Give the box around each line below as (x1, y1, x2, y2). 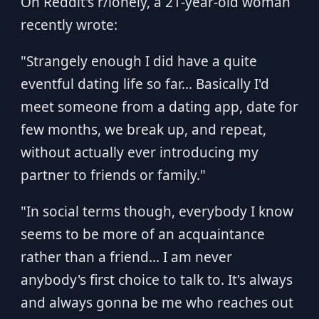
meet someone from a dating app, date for (20, 98, 298, 116)
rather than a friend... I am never (20, 248, 232, 266)
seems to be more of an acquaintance (20, 225, 265, 244)
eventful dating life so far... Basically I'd (20, 75, 269, 93)
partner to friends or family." (20, 166, 206, 184)
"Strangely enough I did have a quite (20, 52, 257, 70)
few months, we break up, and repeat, (20, 120, 266, 139)
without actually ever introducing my (20, 143, 258, 162)
